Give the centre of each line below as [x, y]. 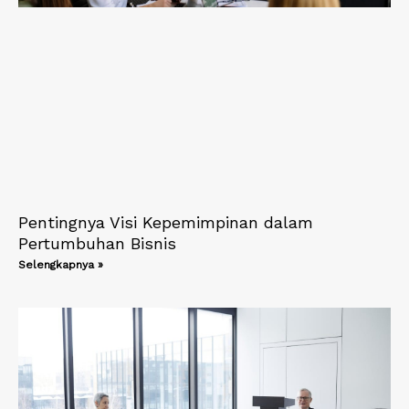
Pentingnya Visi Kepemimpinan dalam [166, 222]
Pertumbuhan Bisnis [97, 243]
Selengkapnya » [61, 264]
